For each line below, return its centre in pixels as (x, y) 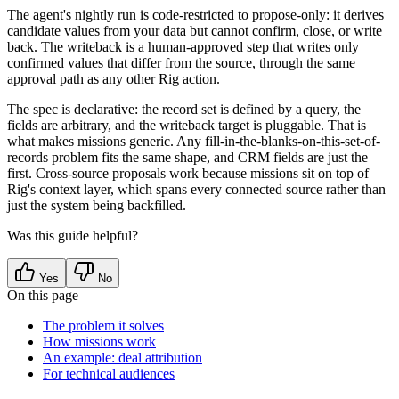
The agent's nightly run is (80, 15)
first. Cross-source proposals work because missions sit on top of (188, 174)
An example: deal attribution (122, 358)
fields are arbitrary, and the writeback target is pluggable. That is (187, 126)
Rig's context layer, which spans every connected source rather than (196, 190)
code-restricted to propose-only (239, 15)
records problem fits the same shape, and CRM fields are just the (187, 158)
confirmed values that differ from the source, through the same (181, 63)
